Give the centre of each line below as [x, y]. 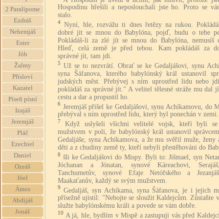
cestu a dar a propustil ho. [93, 97]
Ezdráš [22, 21]
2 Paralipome [22, 9]
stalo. [65, 15]
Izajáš [22, 110]
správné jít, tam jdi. [85, 56]
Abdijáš [22, 200]
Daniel [22, 155]
